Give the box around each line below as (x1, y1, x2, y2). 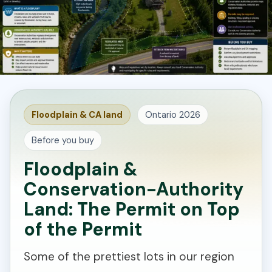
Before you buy (32, 135, 94, 146)
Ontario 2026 (145, 109, 200, 121)
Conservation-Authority (24, 177, 243, 202)
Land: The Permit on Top (24, 197, 240, 222)
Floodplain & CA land (32, 109, 123, 121)
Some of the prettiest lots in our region (24, 249, 234, 265)
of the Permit (24, 217, 142, 242)
